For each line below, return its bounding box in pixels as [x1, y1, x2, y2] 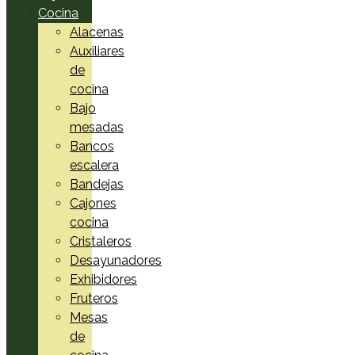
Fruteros [70, 290, 118, 306]
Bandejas [70, 176, 124, 192]
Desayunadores [70, 252, 162, 268]
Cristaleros [70, 233, 132, 249]
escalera [70, 157, 119, 173]
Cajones [70, 195, 116, 211]
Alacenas [70, 24, 124, 40]
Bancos [70, 138, 114, 154]
